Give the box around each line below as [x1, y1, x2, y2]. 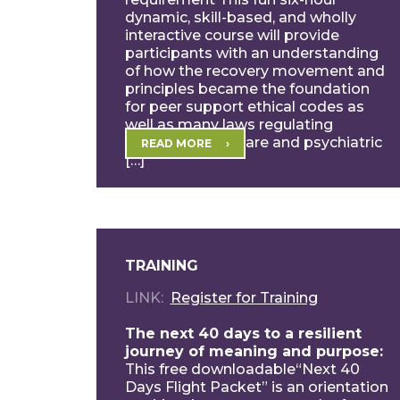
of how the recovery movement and [124, 62, 385, 79]
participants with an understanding [124, 44, 379, 62]
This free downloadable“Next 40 [124, 361, 360, 378]
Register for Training [170, 289, 318, 306]
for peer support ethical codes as [124, 97, 364, 115]
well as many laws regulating [124, 115, 333, 133]
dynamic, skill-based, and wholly [124, 8, 356, 26]
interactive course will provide [124, 26, 339, 44]
